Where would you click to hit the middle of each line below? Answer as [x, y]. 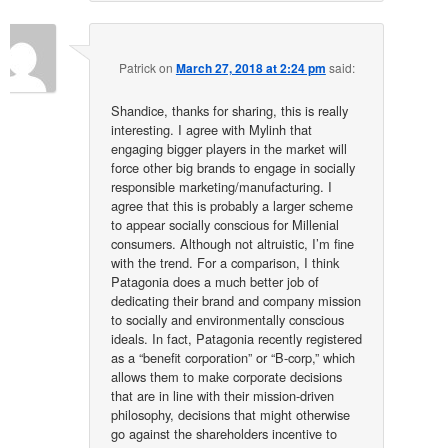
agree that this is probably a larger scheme [232, 206]
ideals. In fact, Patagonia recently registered [237, 339]
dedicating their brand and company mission [236, 301]
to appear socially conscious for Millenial [225, 225]
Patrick [137, 68]
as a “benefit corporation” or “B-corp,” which [233, 358]
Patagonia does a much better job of [215, 282]
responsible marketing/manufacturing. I [222, 187]
